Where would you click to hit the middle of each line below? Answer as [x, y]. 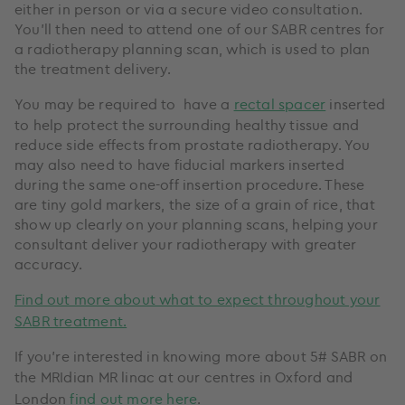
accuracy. [48, 264]
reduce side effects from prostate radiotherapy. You [193, 144]
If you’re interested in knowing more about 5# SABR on [201, 356]
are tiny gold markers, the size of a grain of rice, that [195, 204]
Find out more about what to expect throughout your [198, 299]
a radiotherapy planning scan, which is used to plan [193, 48]
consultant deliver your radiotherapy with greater [186, 244]
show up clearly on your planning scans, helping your [196, 224]
